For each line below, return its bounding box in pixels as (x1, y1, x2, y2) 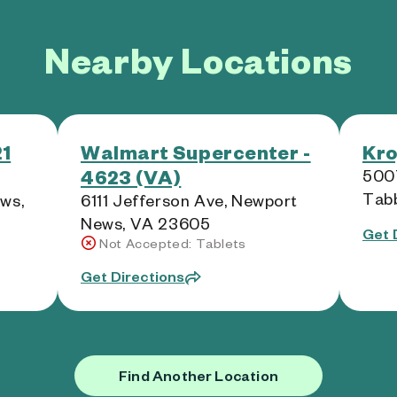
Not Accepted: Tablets (99, 235, 246, 252)
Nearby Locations (44, 36, 353, 82)
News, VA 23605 (81, 213, 211, 233)
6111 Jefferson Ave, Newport (81, 190, 298, 210)
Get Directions (81, 267, 185, 285)
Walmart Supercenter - (81, 139, 311, 164)
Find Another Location (119, 366, 278, 385)
